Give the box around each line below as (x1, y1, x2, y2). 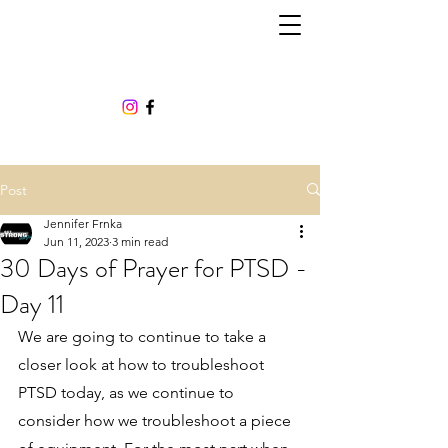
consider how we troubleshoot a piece (18, 410, 295, 430)
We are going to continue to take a (18, 326, 270, 346)
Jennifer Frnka (44, 215, 122, 231)
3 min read (112, 233, 168, 249)
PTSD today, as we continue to (18, 382, 238, 402)
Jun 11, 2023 (44, 233, 109, 249)
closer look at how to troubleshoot (18, 354, 268, 374)
